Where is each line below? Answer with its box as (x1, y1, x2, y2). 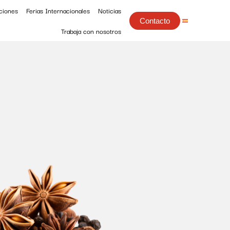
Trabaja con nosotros (61, 26, 121, 36)
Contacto (139, 16, 170, 25)
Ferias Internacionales (26, 5, 90, 15)
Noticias (98, 5, 121, 15)
